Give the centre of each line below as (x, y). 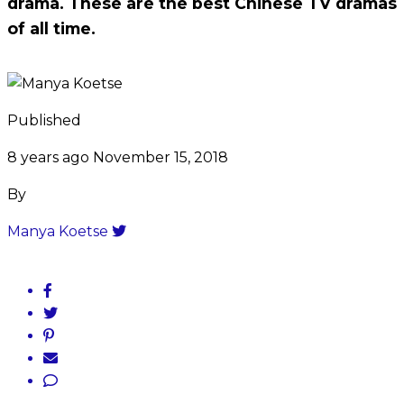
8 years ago (48, 157)
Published (44, 120)
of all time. (51, 28)
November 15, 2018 (161, 157)
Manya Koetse (58, 231)
